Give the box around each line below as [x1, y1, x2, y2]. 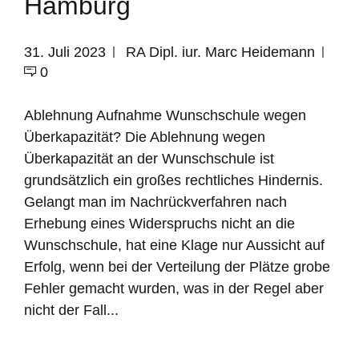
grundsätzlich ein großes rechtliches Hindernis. [24, 172, 323, 189]
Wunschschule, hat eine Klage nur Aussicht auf [24, 237, 325, 254]
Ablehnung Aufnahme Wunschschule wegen [24, 107, 306, 124]
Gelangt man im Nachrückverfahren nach [24, 194, 287, 211]
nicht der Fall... [24, 302, 119, 319]
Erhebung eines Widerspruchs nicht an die [24, 216, 295, 232]
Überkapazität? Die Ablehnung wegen [24, 129, 265, 146]
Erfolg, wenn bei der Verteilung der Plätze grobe [24, 259, 330, 276]
